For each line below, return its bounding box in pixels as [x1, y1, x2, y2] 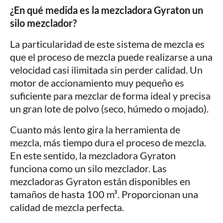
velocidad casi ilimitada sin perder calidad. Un [10, 64, 203, 76]
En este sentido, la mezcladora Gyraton [10, 149, 176, 162]
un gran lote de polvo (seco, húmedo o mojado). [10, 103, 209, 115]
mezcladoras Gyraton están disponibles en [10, 175, 190, 188]
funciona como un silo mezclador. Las [10, 162, 167, 175]
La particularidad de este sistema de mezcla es [10, 38, 205, 50]
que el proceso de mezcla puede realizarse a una [10, 51, 213, 63]
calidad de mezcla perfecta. [10, 201, 124, 214]
